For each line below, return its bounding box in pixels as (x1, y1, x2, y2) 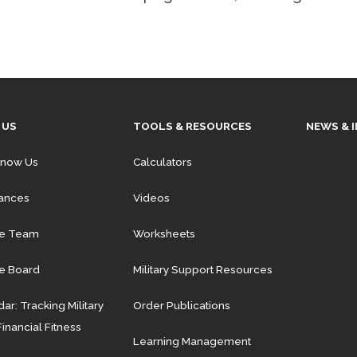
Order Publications (132, 298, 230, 312)
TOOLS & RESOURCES (132, 119, 252, 132)
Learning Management (132, 334, 251, 347)
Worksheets (132, 226, 195, 240)
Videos (132, 190, 170, 204)
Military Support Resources (132, 262, 273, 276)
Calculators (132, 155, 192, 168)
